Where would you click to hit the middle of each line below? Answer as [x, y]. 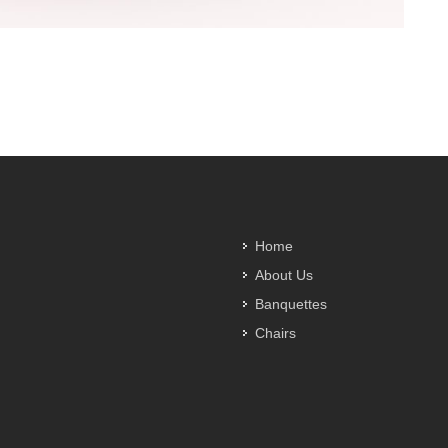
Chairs [275, 333]
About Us [284, 275]
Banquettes [291, 304]
